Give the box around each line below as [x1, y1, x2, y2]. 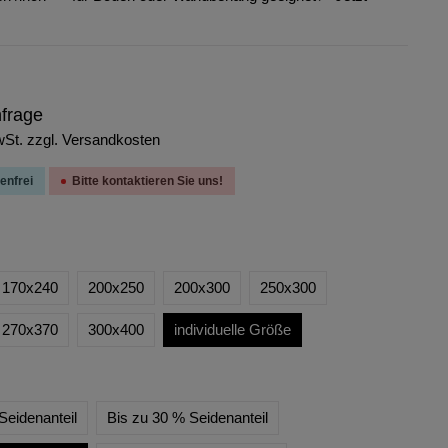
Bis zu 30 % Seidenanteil [106, 409, 268, 426]
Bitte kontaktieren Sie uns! [71, 174, 223, 188]
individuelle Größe [173, 321, 291, 338]
